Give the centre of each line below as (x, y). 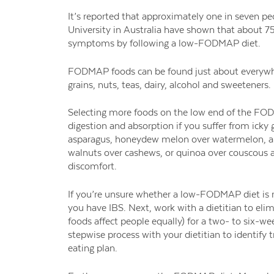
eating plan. (92, 248)
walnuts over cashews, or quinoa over (148, 153)
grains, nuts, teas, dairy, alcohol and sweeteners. (169, 84)
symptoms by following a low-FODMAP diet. (164, 43)
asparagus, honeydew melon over (140, 139)
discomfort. (92, 166)
